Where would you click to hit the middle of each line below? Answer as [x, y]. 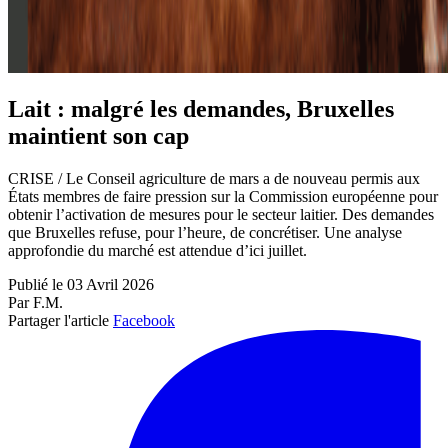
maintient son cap [98, 136]
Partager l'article [58, 321]
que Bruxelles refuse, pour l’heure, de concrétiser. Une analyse [205, 233]
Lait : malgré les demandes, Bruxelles [201, 109]
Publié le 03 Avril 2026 [81, 285]
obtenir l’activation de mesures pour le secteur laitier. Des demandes [221, 215]
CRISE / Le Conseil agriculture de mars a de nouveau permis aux [214, 179]
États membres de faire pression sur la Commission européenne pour [223, 197]
